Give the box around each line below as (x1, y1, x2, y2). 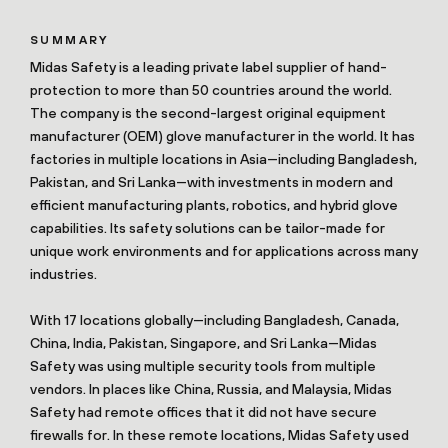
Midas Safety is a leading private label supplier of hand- (30, 59, 387, 76)
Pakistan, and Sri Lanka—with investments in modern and (30, 174, 393, 191)
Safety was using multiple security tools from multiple (30, 358, 376, 375)
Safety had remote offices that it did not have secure (30, 404, 377, 421)
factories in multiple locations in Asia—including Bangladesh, (30, 151, 417, 168)
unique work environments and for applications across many (30, 243, 418, 260)
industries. (30, 266, 97, 283)
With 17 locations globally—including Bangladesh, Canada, (30, 312, 399, 329)
